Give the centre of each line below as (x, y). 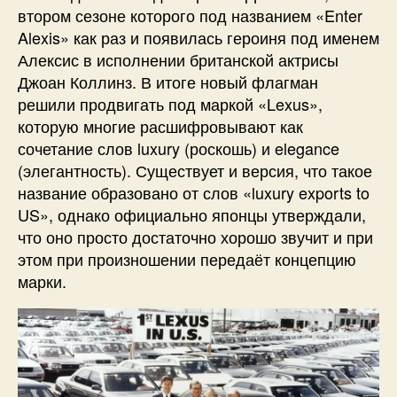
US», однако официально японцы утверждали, (192, 215)
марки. (42, 281)
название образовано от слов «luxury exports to (194, 193)
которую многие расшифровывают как (160, 126)
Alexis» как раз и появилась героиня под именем (198, 38)
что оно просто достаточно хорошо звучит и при (195, 237)
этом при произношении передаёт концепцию (187, 259)
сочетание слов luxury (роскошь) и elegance (179, 148)
